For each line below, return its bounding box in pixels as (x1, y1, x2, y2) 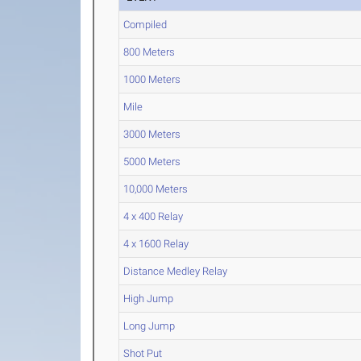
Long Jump (123, 320, 176, 332)
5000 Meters (123, 156, 181, 168)
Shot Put (123, 347, 163, 359)
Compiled (123, 19, 168, 31)
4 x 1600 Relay (123, 238, 189, 250)
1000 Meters (123, 73, 181, 85)
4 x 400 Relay (123, 210, 184, 222)
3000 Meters (123, 128, 181, 140)
